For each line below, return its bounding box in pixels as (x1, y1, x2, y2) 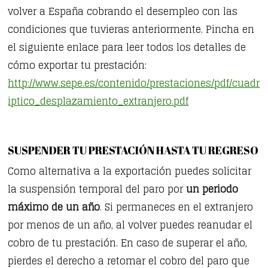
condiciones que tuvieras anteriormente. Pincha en (8, 21, 255, 38)
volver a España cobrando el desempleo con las (8, 3, 238, 20)
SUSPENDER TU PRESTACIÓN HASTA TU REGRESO (8, 143, 259, 158)
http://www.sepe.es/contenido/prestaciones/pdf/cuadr (8, 75, 260, 92)
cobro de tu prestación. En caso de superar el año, (8, 234, 248, 252)
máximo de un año (8, 199, 100, 216)
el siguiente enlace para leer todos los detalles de (8, 39, 246, 56)
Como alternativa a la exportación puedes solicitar (8, 163, 252, 180)
